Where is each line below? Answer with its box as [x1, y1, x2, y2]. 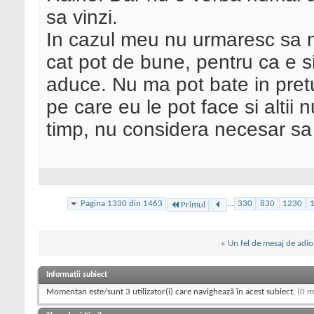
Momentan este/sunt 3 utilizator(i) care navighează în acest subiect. [46, 287, 297, 296]
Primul [181, 200, 205, 210]
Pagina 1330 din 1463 [81, 198, 163, 208]
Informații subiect [46, 270, 107, 279]
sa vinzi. [46, 6, 118, 29]
